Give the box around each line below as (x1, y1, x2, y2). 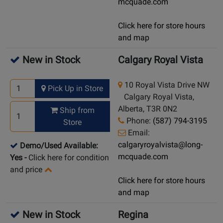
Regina (118, 209, 148, 221)
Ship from (58, 106, 95, 115)
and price (10, 165, 42, 175)
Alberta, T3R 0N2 (118, 104, 177, 114)
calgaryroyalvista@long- (118, 140, 203, 150)
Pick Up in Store (46, 84, 104, 94)
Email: (126, 128, 150, 138)
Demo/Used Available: (20, 141, 98, 151)
